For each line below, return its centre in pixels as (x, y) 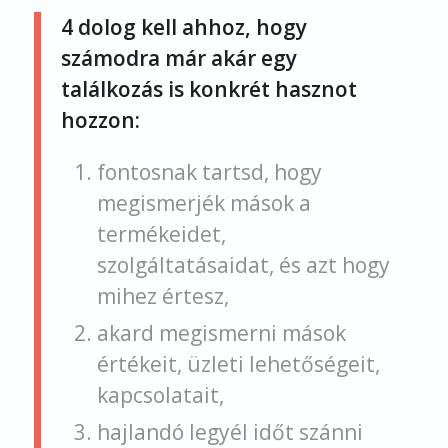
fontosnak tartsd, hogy (209, 171)
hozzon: (100, 119)
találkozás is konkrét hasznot (208, 88)
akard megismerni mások (221, 332)
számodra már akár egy (178, 57)
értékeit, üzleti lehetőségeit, (238, 363)
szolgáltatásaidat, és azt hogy (243, 264)
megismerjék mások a (203, 202)
